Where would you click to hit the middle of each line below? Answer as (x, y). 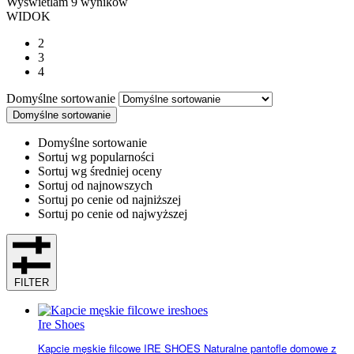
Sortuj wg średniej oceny (100, 171)
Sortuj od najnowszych (95, 186)
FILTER (32, 283)
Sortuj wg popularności (96, 157)
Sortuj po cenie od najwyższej (113, 214)
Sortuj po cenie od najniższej (109, 200)
